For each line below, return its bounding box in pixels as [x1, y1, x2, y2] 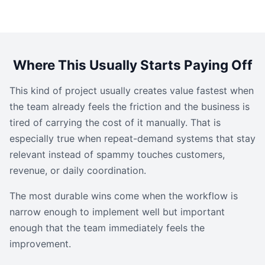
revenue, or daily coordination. [9, 164, 146, 176]
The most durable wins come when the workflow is [9, 190, 238, 202]
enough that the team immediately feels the [9, 222, 205, 234]
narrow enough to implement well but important [9, 206, 225, 218]
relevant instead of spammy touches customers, [9, 148, 225, 160]
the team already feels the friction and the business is [9, 101, 250, 112]
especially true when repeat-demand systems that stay [9, 132, 256, 144]
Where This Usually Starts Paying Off [12, 57, 253, 73]
